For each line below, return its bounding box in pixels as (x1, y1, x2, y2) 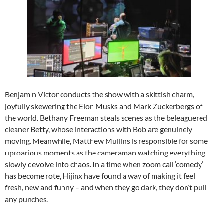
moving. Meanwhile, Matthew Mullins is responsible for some (5, 136, 208, 146)
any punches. (5, 194, 48, 204)
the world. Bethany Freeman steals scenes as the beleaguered (5, 113, 207, 123)
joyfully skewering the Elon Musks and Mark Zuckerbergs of (5, 101, 202, 111)
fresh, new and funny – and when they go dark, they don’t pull (5, 183, 206, 192)
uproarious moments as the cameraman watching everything (5, 148, 205, 157)
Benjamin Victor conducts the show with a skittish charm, (5, 90, 194, 99)
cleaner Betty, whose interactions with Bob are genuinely (5, 124, 192, 134)
